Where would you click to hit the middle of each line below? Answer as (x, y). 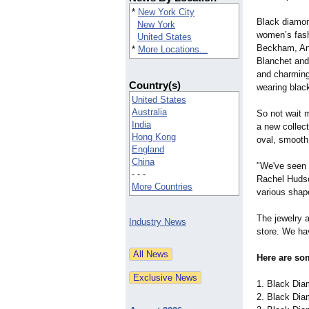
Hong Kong (154, 137)
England (148, 150)
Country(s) (155, 86)
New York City (166, 12)
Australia (149, 112)
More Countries (162, 187)
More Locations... (173, 50)
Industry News (158, 222)
